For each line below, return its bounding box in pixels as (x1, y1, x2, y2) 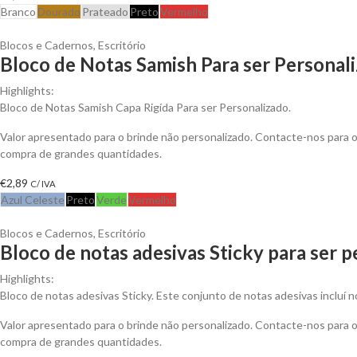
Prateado (82, 4, 128, 18)
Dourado (37, 4, 80, 18)
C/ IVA (30, 178, 56, 189)
